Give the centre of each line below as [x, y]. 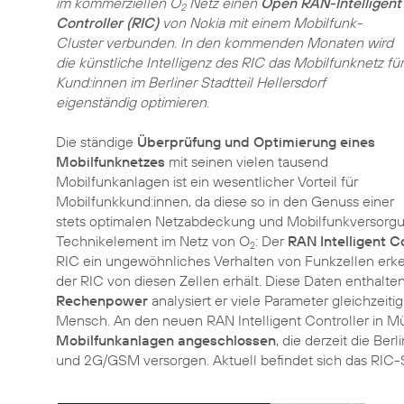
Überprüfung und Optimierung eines [256, 142]
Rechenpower [102, 300]
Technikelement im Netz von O [153, 241]
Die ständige [96, 142]
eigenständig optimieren [131, 102]
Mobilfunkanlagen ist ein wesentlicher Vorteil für [207, 181]
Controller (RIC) [107, 23]
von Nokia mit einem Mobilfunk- [261, 23]
